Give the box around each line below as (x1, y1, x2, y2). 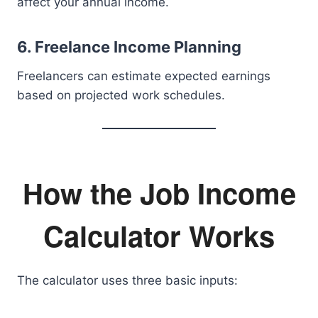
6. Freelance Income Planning (17, 38, 241, 56)
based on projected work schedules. (17, 88, 225, 102)
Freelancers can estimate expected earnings (17, 69, 270, 83)
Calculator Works (43, 215, 275, 256)
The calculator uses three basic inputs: (17, 273, 238, 287)
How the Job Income (22, 172, 296, 213)
